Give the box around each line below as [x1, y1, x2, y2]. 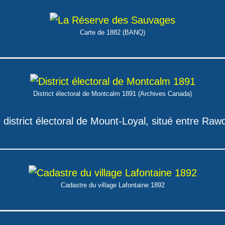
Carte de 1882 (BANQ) [80, 29, 145, 36]
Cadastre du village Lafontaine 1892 [60, 181, 165, 189]
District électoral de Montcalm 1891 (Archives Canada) [33, 90, 192, 97]
